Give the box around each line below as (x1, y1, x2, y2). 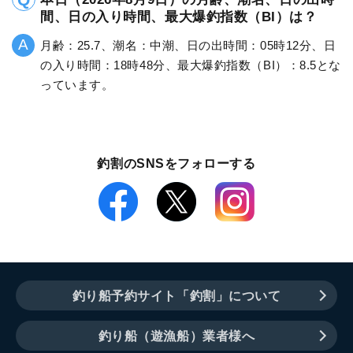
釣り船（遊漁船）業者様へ (98, 329, 255, 343)
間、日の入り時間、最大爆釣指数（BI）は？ (40, 9, 318, 24)
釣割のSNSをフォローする (97, 156, 256, 170)
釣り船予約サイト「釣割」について (72, 288, 281, 303)
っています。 (40, 77, 114, 91)
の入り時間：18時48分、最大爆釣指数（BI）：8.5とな (40, 58, 341, 72)
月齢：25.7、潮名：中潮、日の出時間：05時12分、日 (40, 38, 336, 52)
